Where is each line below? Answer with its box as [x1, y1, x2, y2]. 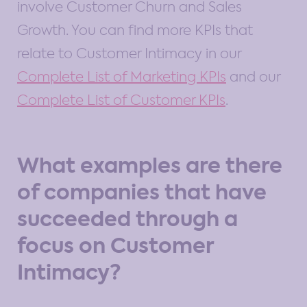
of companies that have [17, 177, 267, 207]
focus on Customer [17, 231, 214, 260]
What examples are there [17, 151, 282, 180]
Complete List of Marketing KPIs [17, 67, 226, 86]
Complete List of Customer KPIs [17, 90, 225, 109]
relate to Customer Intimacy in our [17, 44, 241, 62]
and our [226, 67, 280, 86]
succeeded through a [17, 204, 238, 234]
